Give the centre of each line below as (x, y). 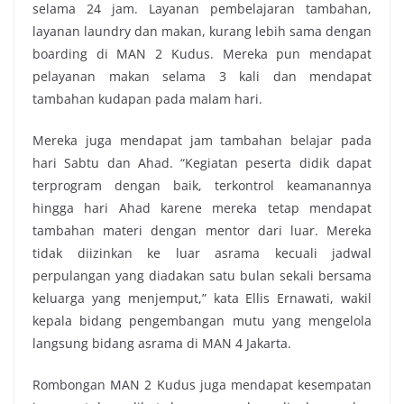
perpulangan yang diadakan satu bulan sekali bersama (202, 276)
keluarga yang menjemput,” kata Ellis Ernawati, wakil (202, 298)
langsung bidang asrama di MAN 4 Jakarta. (162, 344)
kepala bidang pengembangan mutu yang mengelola (202, 321)
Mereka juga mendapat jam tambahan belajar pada (202, 141)
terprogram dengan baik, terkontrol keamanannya (202, 186)
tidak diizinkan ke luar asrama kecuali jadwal (202, 253)
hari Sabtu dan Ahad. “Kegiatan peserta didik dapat (202, 163)
